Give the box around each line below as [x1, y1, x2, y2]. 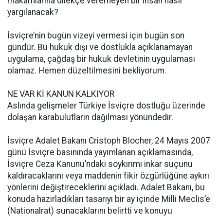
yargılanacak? [7, 7, 58, 17]
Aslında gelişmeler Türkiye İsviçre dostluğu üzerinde [7, 101, 205, 110]
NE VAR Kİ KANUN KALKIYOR [7, 89, 114, 99]
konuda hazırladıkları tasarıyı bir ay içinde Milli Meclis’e [7, 194, 210, 204]
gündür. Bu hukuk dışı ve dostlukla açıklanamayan [7, 42, 193, 52]
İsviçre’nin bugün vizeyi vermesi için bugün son [7, 31, 184, 40]
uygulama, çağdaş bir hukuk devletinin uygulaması [7, 54, 195, 64]
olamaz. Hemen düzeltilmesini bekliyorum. [7, 66, 166, 75]
